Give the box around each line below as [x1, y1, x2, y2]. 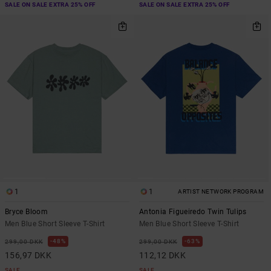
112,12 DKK [139, 250, 186, 261]
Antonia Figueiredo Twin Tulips [139, 207, 247, 217]
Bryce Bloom [5, 207, 48, 217]
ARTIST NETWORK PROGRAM [178, 188, 264, 195]
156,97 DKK [5, 250, 52, 261]
